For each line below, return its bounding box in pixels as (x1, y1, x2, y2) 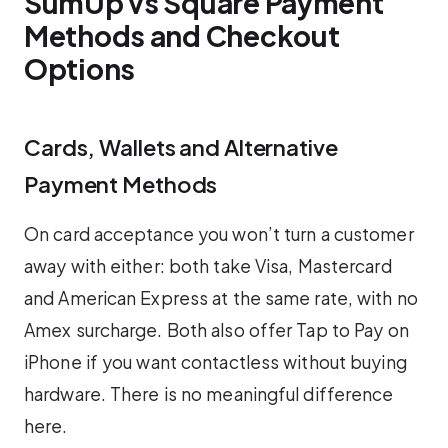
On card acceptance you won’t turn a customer (24, 223, 414, 246)
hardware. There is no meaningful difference (24, 383, 394, 406)
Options (24, 50, 136, 86)
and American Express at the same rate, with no (24, 287, 418, 310)
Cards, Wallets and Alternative (24, 132, 338, 161)
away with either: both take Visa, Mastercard (24, 255, 392, 278)
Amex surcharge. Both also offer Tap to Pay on (24, 319, 409, 342)
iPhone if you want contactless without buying (24, 351, 407, 374)
